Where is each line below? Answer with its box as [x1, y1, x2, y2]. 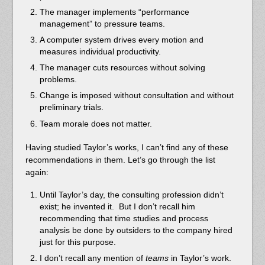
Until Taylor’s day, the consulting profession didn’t [39, 190, 224, 200]
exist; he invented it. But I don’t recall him [39, 202, 195, 212]
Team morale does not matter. [39, 118, 152, 128]
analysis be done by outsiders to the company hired [39, 225, 232, 235]
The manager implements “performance [39, 7, 189, 17]
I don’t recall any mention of [39, 253, 146, 263]
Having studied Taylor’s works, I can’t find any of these [25, 142, 228, 152]
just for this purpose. [39, 237, 116, 247]
